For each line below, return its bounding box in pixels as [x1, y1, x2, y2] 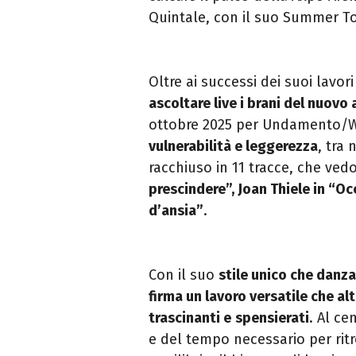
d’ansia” [149, 201, 203, 219]
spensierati [235, 308, 309, 327]
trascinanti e [149, 308, 231, 327]
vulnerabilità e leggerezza [149, 137, 318, 155]
